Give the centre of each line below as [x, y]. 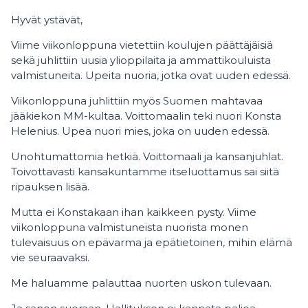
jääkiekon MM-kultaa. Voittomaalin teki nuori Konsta [146, 116]
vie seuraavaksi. [50, 257]
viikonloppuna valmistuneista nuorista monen [130, 227]
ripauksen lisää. [53, 187]
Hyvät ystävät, [47, 20]
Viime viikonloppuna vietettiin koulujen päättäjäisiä [142, 45]
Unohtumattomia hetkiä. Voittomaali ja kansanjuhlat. [147, 156]
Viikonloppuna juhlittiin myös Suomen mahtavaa [137, 101]
